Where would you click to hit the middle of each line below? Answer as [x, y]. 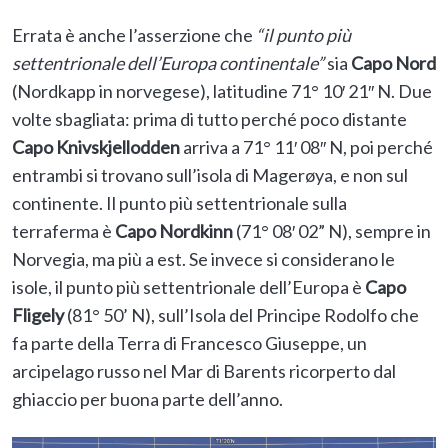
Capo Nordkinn [174, 231]
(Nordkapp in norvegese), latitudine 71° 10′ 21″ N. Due [222, 91]
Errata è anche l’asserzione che [134, 35]
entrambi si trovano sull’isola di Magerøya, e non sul [210, 175]
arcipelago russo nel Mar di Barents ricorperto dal [204, 371]
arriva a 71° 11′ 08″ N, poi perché [306, 147]
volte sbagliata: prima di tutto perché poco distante [209, 119]
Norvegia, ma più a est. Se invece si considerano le [203, 259]
